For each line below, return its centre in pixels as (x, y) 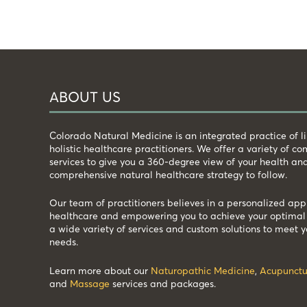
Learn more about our (100, 270)
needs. (64, 242)
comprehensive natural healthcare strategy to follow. (168, 174)
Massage (90, 283)
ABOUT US (85, 97)
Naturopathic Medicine (203, 270)
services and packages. (163, 283)
